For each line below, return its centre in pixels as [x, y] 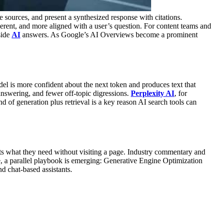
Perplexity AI [153, 93]
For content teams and [178, 26]
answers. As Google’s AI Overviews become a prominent [109, 35]
